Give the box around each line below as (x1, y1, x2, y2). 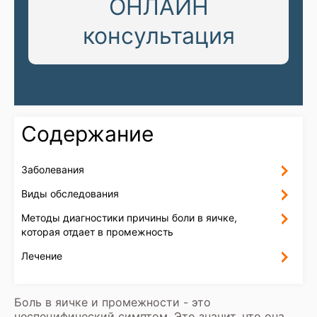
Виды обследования (21, 188, 119, 200)
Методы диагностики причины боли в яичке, (21, 212, 237, 224)
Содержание (21, 121, 154, 146)
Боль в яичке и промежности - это (14, 295, 211, 309)
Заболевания (21, 163, 84, 175)
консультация (82, 22, 235, 50)
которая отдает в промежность (21, 226, 173, 238)
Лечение (21, 250, 62, 262)
